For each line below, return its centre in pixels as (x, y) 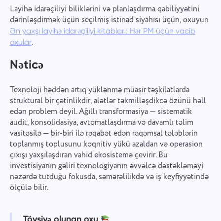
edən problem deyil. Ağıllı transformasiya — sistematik (101, 112)
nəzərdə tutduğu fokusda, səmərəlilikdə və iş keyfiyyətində (109, 177)
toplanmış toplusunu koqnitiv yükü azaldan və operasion (106, 145)
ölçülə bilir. (29, 188)
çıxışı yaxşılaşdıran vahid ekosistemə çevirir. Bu (89, 155)
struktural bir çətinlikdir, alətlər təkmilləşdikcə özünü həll (108, 101)
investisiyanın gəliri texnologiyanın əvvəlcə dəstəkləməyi (106, 166)
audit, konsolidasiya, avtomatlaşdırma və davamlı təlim (101, 123)
